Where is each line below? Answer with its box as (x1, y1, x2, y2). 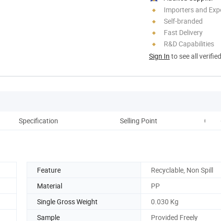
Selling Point (120, 115, 157, 125)
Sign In (149, 51, 170, 61)
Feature (37, 165, 61, 175)
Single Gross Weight (37, 196, 98, 206)
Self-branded (164, 16, 203, 26)
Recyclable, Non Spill (151, 165, 213, 175)
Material (37, 181, 62, 190)
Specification (19, 115, 58, 125)
